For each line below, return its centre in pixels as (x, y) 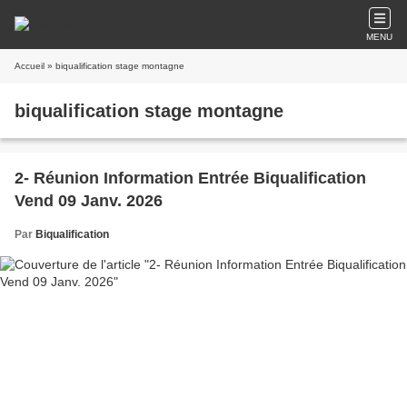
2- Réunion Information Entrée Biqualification (190, 178)
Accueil (30, 66)
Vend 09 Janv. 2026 (89, 201)
